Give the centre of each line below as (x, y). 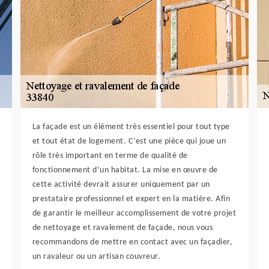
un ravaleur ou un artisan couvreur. (96, 257)
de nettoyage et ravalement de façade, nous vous (122, 228)
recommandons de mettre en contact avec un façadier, (132, 243)
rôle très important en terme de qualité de (110, 156)
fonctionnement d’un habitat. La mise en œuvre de (125, 171)
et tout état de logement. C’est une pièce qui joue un (129, 142)
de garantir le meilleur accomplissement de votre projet (134, 214)
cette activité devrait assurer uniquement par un (121, 185)
